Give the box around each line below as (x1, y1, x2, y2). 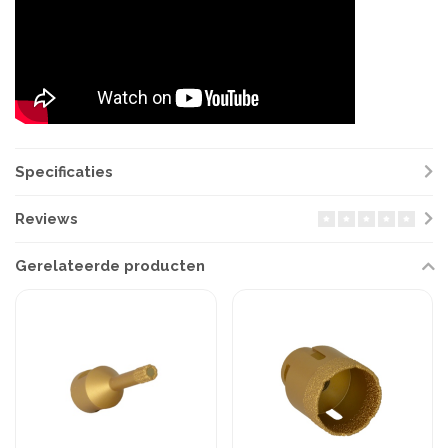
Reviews (15, 209, 78, 227)
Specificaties (15, 162, 113, 180)
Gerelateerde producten (15, 256, 205, 274)
